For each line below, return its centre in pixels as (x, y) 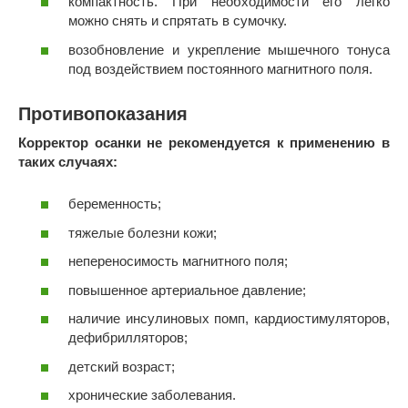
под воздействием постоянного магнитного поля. (220, 68)
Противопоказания (103, 114)
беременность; (115, 204)
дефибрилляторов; (128, 338)
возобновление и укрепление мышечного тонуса (229, 49)
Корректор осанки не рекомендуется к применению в (204, 142)
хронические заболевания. (152, 395)
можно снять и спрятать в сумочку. (178, 21)
